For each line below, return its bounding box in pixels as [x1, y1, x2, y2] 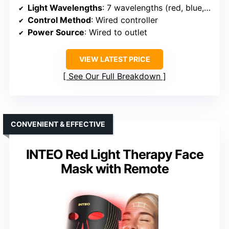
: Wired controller [91, 14, 158, 25]
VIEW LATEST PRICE [79, 54, 150, 63]
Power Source [28, 27, 84, 37]
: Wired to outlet [84, 27, 147, 37]
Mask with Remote [60, 161, 169, 176]
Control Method [28, 14, 91, 25]
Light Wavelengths [28, 2, 102, 13]
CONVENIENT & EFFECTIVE [11, 119, 105, 128]
